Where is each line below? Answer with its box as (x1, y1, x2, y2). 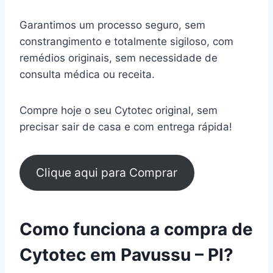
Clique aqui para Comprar (36, 165, 178, 180)
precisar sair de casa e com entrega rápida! (19, 120, 232, 133)
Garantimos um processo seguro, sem (19, 18, 205, 31)
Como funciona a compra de (19, 219, 253, 240)
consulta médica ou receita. (19, 68, 158, 80)
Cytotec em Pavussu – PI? (19, 244, 233, 266)
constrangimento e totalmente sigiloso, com (19, 35, 233, 48)
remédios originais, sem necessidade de (19, 51, 218, 64)
